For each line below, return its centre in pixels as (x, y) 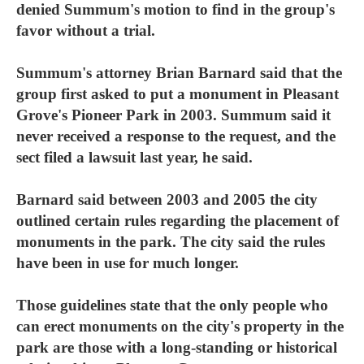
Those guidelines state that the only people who (172, 305)
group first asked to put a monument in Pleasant (178, 94)
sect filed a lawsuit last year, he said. (134, 157)
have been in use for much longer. (128, 263)
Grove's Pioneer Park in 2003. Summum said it (173, 115)
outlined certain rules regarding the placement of (178, 221)
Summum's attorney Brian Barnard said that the (179, 73)
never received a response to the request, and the (176, 136)
